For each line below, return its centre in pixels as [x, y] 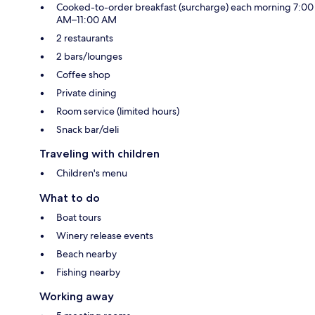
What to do [70, 198]
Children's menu [92, 173]
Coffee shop [83, 74]
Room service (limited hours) [118, 111]
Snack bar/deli [88, 129]
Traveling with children [99, 153]
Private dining [86, 92]
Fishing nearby [88, 272]
